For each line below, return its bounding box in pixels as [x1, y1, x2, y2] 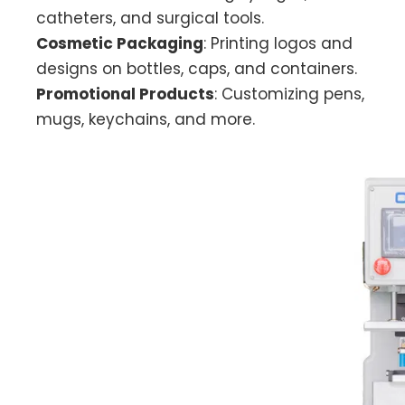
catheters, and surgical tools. [36, 7, 264, 29]
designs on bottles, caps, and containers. [36, 58, 357, 80]
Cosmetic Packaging [36, 33, 203, 54]
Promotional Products [36, 83, 214, 105]
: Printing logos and [203, 33, 353, 54]
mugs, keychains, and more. [36, 108, 255, 130]
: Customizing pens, [214, 83, 364, 105]
